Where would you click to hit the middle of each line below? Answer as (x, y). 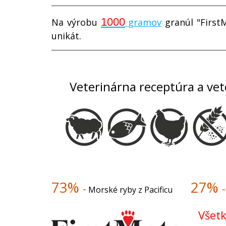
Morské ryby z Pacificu (139, 189)
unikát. (66, 36)
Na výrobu (76, 22)
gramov (145, 22)
